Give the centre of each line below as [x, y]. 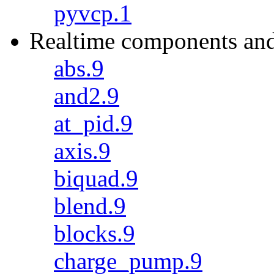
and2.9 [87, 96]
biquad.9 [96, 178]
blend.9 [90, 206]
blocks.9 [94, 233]
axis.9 [82, 151]
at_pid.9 [93, 123]
